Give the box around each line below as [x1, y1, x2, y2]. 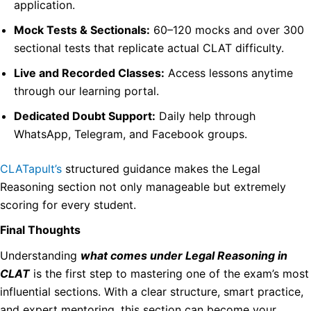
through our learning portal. [14, 83, 159, 98]
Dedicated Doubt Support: [14, 108, 155, 123]
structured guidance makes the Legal [62, 161, 260, 176]
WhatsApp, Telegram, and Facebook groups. [14, 126, 247, 141]
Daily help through [155, 108, 255, 123]
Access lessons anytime [165, 65, 293, 80]
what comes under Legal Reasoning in [81, 248, 287, 262]
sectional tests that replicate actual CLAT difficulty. [14, 40, 284, 55]
